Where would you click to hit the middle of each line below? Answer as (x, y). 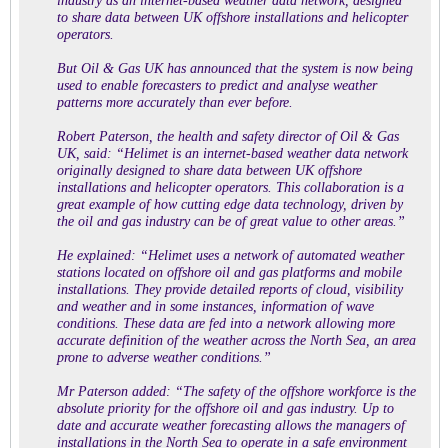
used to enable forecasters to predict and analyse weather (217, 85)
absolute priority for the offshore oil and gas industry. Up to (225, 408)
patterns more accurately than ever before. (175, 102)
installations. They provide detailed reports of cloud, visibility (230, 289)
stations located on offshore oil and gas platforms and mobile (229, 272)
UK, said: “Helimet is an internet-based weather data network (232, 153)
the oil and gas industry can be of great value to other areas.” (231, 221)
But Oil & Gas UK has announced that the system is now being (235, 68)
